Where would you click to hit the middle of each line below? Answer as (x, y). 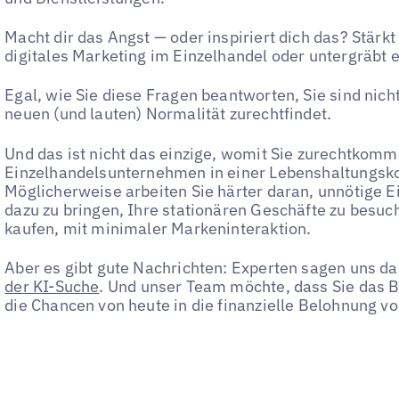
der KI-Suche (52, 286)
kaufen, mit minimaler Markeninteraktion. (158, 228)
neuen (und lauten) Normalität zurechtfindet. (168, 114)
